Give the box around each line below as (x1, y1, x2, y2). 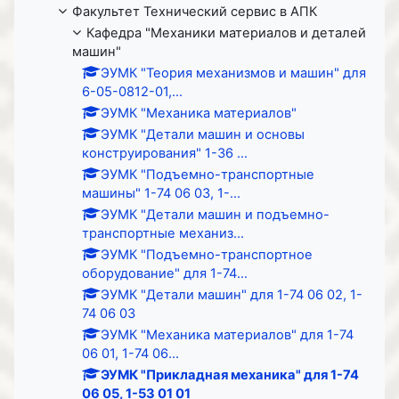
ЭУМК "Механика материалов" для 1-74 (101, 326, 354, 343)
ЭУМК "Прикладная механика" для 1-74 (101, 366, 359, 383)
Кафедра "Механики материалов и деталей (86, 24, 366, 41)
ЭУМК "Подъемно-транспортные (101, 166, 314, 183)
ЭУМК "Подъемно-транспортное (101, 246, 313, 263)
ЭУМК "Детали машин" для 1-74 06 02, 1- (101, 286, 362, 303)
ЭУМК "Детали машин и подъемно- (101, 206, 330, 223)
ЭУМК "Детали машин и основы (101, 126, 305, 142)
